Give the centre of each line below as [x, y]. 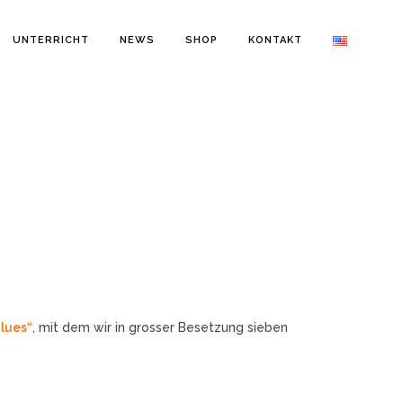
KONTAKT [275, 40]
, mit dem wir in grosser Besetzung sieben [160, 327]
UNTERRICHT [51, 40]
